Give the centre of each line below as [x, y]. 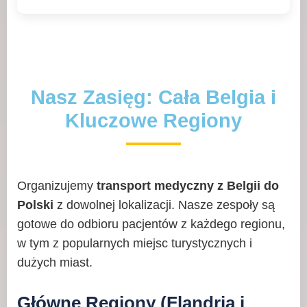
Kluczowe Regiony [153, 121]
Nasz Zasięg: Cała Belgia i [153, 97]
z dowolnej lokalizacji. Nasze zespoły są [164, 205]
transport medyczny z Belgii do [188, 186]
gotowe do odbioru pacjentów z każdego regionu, [151, 224]
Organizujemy [57, 186]
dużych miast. [55, 262]
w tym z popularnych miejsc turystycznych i [135, 243]
